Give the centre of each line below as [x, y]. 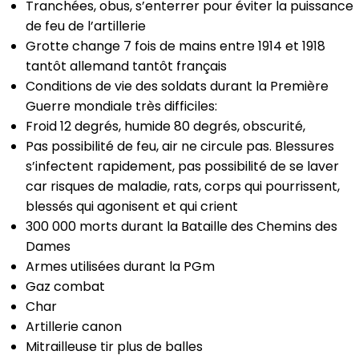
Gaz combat [65, 286]
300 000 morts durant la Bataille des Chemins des [182, 226]
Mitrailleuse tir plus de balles [114, 346]
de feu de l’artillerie [86, 26]
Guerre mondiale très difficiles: [121, 106]
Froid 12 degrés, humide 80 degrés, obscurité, [165, 126]
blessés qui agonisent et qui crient [132, 206]
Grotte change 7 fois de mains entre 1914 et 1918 [175, 46]
